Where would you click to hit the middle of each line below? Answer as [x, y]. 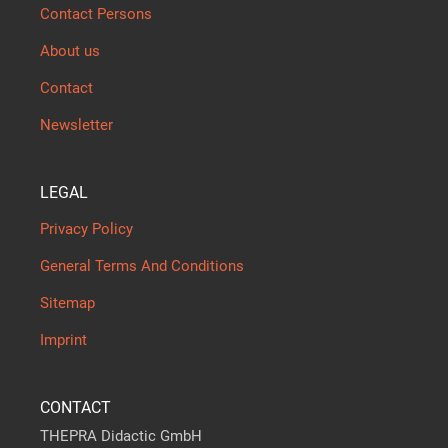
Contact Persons [96, 14]
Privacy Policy [86, 229]
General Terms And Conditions [142, 266]
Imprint [63, 340]
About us [70, 51]
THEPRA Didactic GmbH [121, 436]
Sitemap [67, 303]
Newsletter [76, 125]
